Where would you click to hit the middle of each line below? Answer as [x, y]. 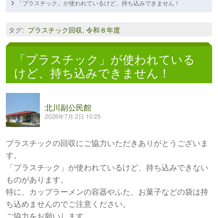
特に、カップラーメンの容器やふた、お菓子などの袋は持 [107, 192]
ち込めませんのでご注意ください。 [68, 204]
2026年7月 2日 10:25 [73, 117]
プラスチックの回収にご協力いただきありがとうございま [107, 143]
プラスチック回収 [55, 29]
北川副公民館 [68, 108]
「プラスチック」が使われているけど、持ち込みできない [107, 167]
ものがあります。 [37, 180]
